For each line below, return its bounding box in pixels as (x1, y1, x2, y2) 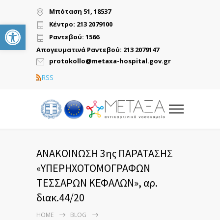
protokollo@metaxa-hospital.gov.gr (49, 56, 171, 66)
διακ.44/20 (36, 191, 84, 204)
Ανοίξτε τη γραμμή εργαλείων (4, 18, 81, 39)
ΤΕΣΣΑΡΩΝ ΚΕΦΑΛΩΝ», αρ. (36, 176, 158, 190)
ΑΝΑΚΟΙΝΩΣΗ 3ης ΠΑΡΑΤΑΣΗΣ (36, 146, 173, 160)
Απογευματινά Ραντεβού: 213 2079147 (36, 45, 159, 54)
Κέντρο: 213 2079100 (49, 20, 112, 29)
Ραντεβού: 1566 (49, 32, 99, 42)
